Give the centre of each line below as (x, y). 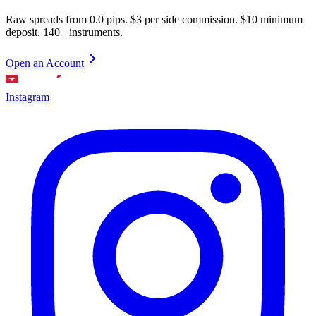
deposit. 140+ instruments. (64, 32)
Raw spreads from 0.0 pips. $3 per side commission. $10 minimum (154, 20)
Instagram (28, 97)
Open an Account (45, 63)
